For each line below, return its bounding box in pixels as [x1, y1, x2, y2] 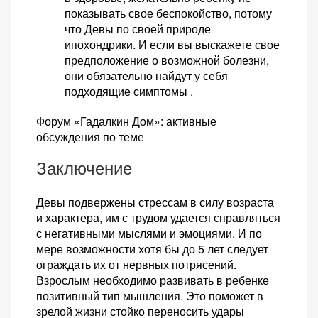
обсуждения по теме [36, 128, 144, 145]
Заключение [36, 157, 132, 180]
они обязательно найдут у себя [65, 67, 228, 84]
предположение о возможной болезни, [65, 52, 269, 68]
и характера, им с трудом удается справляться [36, 209, 280, 226]
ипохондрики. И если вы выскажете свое [65, 36, 280, 53]
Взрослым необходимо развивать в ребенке [36, 272, 269, 288]
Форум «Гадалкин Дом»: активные [36, 113, 216, 129]
